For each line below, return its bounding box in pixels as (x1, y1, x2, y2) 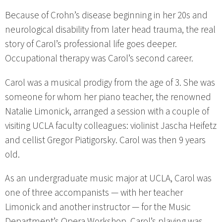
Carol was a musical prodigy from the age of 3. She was (5, 75, 215, 90)
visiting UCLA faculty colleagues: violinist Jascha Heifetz (5, 118, 217, 133)
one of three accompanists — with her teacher (5, 185, 183, 200)
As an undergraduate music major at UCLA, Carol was (5, 171, 212, 185)
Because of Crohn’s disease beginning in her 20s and (5, 8, 208, 23)
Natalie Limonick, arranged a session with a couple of (5, 104, 209, 118)
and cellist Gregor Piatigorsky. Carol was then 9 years (5, 133, 206, 147)
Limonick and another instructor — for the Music (5, 200, 191, 214)
